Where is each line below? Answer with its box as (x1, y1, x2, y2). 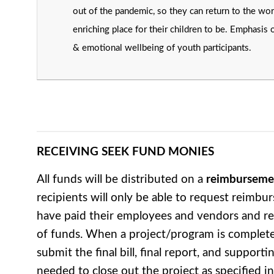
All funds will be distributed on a (37, 173, 206, 185)
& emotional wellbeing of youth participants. (73, 43, 251, 53)
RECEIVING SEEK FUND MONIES (37, 146, 214, 158)
